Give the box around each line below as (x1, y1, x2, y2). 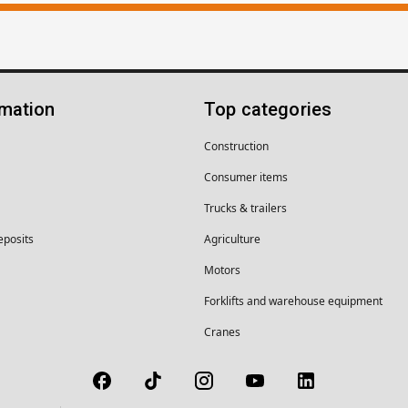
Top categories (204, 97, 332, 120)
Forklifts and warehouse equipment (204, 292, 382, 309)
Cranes (204, 323, 240, 340)
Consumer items (204, 168, 288, 185)
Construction (204, 138, 269, 154)
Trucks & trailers (204, 199, 287, 216)
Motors (204, 261, 240, 278)
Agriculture (204, 230, 260, 247)
